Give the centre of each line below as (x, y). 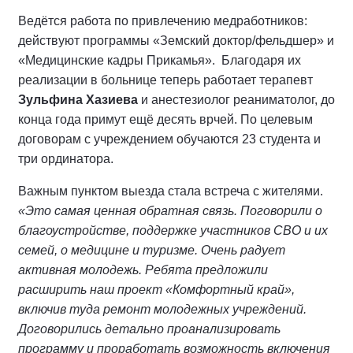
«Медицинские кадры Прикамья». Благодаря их (160, 60)
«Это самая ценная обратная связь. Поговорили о (170, 211)
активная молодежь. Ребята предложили (143, 270)
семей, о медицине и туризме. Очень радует (152, 250)
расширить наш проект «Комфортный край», (156, 290)
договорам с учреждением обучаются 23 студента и (169, 139)
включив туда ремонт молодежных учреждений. (162, 309)
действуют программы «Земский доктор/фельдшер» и (176, 41)
